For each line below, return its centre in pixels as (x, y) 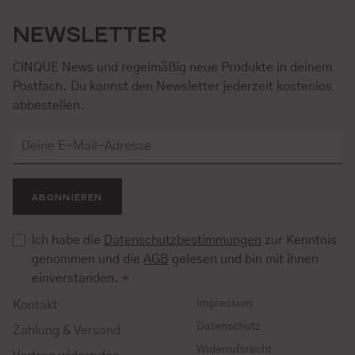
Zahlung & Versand (66, 331)
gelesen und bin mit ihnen (243, 260)
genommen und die (87, 260)
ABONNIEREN (67, 197)
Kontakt (35, 305)
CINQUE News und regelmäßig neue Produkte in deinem (172, 68)
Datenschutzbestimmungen (182, 240)
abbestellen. (48, 106)
